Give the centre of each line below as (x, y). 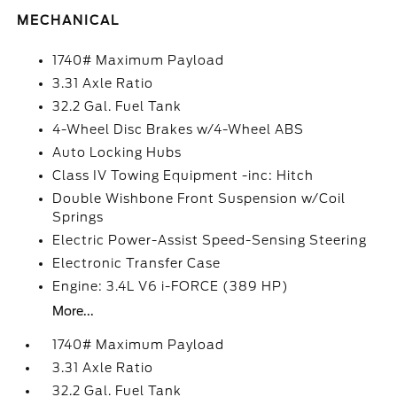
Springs (78, 217)
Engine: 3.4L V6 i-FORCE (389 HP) (171, 286)
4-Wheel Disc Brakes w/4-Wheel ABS (179, 129)
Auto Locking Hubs (117, 152)
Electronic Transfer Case (137, 263)
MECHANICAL (69, 20)
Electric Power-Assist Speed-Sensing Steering (210, 240)
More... (74, 311)
